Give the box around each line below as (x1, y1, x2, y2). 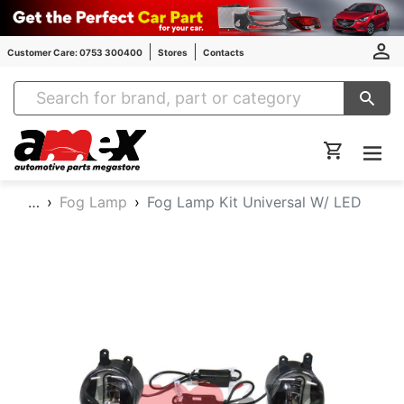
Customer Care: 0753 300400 (7, 46, 142, 58)
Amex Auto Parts (144, 130, 252, 148)
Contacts (203, 46, 244, 58)
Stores (158, 46, 188, 58)
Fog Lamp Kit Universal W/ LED (147, 193, 362, 211)
